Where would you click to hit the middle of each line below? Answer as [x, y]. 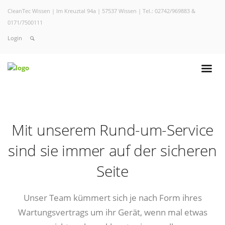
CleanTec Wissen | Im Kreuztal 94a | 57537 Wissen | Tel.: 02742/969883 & [101, 11]
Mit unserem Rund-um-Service [113, 130]
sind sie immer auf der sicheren [113, 150]
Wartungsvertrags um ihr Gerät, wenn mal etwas [113, 212]
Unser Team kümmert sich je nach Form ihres [113, 197]
